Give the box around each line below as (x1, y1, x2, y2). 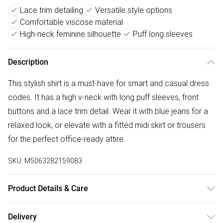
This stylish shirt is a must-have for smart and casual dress (8, 78, 209, 89)
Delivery (8, 212, 37, 222)
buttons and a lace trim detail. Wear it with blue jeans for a (8, 106, 208, 116)
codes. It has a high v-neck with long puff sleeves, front (8, 92, 199, 103)
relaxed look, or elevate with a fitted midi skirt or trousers (8, 120, 206, 130)
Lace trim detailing (20, 5, 83, 15)
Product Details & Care (8, 184, 88, 194)
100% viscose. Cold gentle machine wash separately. (8, 205, 192, 215)
